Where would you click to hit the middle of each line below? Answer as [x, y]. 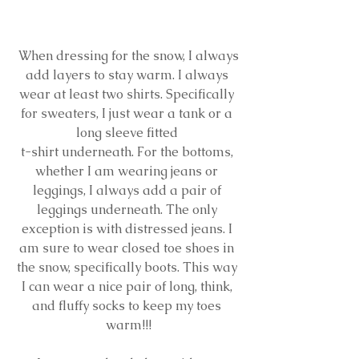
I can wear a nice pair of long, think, [128, 286]
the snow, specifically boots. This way [128, 267]
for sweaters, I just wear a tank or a [128, 113]
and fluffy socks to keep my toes [128, 305]
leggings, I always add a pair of [128, 190]
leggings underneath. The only [128, 209]
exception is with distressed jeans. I [128, 228]
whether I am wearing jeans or [128, 171]
